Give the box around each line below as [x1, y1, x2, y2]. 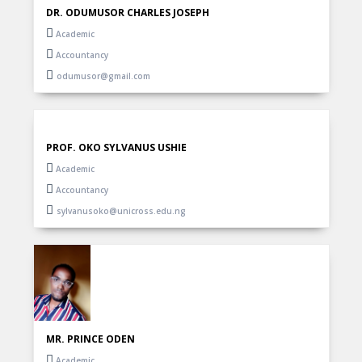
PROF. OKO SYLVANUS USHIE [45, 141, 187, 155]
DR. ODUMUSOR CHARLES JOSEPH [45, 6, 209, 20]
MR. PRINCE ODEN [45, 331, 135, 346]
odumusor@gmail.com [56, 70, 150, 82]
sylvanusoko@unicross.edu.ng [56, 205, 186, 217]
